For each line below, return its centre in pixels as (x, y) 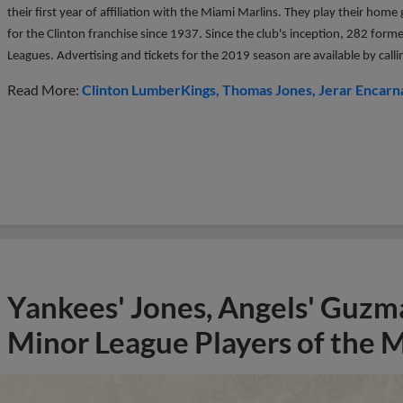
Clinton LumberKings (149, 89)
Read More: (45, 89)
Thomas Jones (267, 89)
